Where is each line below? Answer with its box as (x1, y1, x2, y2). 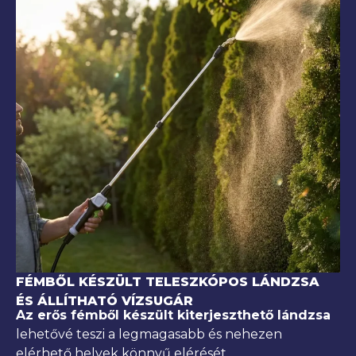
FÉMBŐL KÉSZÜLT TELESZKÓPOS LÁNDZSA (16, 273, 319, 289)
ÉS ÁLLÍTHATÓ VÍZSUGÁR (16, 292, 193, 308)
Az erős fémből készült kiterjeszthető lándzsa (16, 307, 331, 323)
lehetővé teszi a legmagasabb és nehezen (16, 326, 282, 342)
